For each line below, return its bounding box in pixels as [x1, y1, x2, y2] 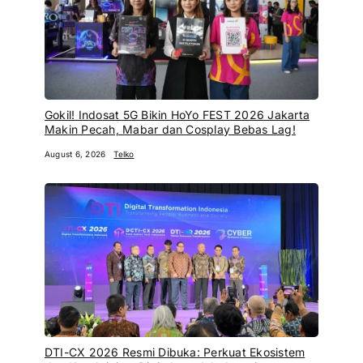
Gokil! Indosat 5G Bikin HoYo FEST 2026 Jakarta [44, 107, 310, 122]
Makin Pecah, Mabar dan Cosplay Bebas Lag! [44, 122, 296, 136]
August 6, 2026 [44, 148, 106, 159]
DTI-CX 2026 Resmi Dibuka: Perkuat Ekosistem [44, 344, 305, 359]
